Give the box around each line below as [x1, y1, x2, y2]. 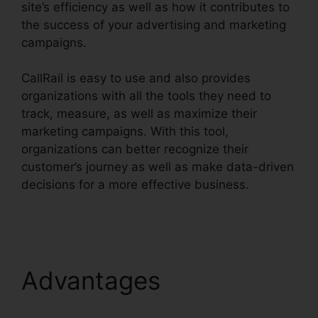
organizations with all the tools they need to [21, 89, 271, 104]
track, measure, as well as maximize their [21, 106, 257, 121]
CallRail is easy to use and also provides [21, 71, 251, 86]
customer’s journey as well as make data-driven [21, 160, 294, 175]
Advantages [21, 265, 168, 296]
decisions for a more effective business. [21, 177, 249, 192]
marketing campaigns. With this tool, [21, 124, 229, 139]
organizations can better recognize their [21, 142, 248, 157]
